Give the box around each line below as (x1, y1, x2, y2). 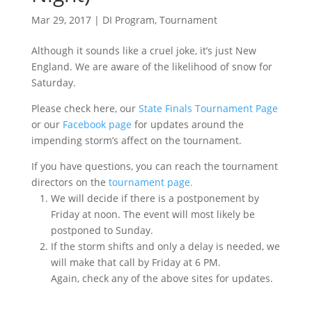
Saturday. (31, 76, 76, 89)
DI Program (102, 13, 155, 26)
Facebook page (62, 118, 132, 131)
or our (31, 118, 63, 131)
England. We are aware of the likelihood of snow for (31, 60, 272, 73)
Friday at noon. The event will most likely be (50, 208, 255, 221)
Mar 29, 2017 (31, 13, 91, 26)
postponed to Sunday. (50, 224, 153, 237)
